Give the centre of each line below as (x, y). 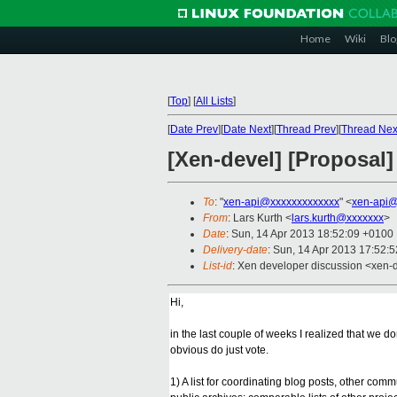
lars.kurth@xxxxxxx (338, 218)
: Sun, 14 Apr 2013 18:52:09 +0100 (310, 234)
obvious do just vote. (219, 350)
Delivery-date (235, 250)
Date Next (247, 129)
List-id (218, 266)
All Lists (214, 101)
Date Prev (194, 129)
